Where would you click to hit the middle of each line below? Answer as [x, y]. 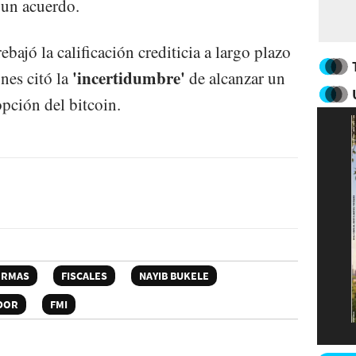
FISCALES [84, 276]
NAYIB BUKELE [174, 276]
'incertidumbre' [129, 77]
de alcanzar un [235, 77]
